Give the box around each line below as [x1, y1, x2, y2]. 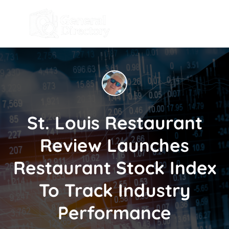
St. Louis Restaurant [27, 111, 202, 134]
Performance [58, 201, 171, 224]
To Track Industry [38, 178, 191, 201]
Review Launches [40, 133, 189, 156]
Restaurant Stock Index [13, 156, 216, 179]
